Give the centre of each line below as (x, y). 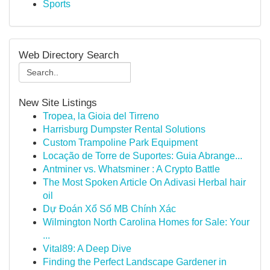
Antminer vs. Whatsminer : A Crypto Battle (131, 169)
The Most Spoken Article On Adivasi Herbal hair (144, 182)
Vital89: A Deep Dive (87, 249)
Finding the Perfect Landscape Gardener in (135, 262)
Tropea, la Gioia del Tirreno (101, 116)
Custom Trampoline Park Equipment (120, 143)
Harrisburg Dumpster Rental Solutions (124, 129)
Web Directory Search (69, 55)
